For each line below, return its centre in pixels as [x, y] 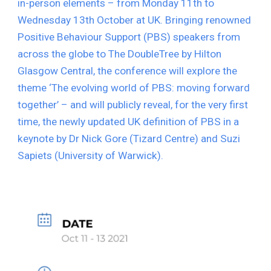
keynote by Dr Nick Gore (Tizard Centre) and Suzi [129, 139]
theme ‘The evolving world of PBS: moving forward [134, 88]
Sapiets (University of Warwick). [91, 155]
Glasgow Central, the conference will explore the [128, 71]
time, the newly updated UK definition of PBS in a [129, 122]
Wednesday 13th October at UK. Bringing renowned [135, 20]
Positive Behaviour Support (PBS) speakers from [129, 37]
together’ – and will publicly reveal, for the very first [133, 105]
